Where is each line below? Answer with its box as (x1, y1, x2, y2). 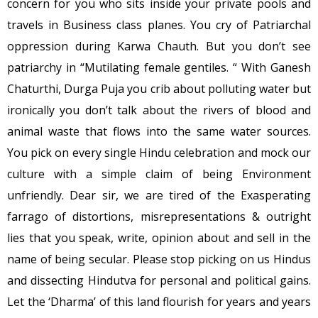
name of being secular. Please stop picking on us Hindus (7, 251, 311, 267)
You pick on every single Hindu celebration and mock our (7, 144, 311, 160)
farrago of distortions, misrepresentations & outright (7, 208, 311, 224)
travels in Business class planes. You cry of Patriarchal (7, 16, 311, 33)
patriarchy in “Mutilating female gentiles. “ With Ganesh (7, 59, 311, 75)
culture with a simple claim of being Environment (7, 165, 311, 182)
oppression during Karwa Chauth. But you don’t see (7, 38, 311, 54)
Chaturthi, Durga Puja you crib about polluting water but (7, 80, 311, 97)
